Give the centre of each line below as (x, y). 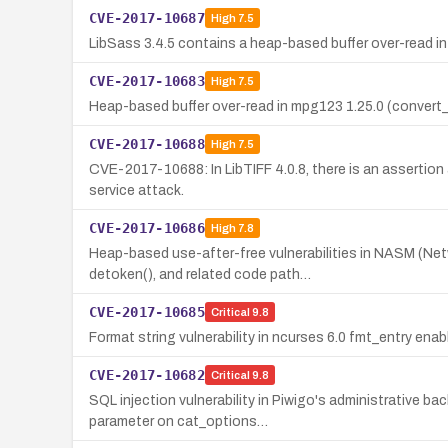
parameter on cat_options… (178, 421)
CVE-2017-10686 (147, 227)
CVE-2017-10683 (147, 80)
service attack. (136, 190)
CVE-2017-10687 (147, 17)
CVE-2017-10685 (147, 311)
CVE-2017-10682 (147, 374)
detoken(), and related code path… (200, 274)
